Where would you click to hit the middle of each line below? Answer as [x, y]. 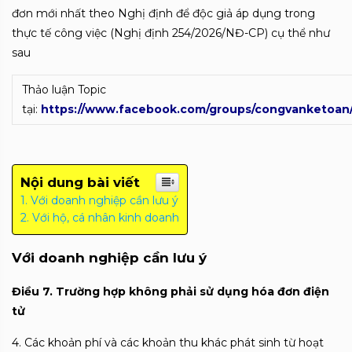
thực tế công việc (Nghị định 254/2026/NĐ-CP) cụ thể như [171, 33]
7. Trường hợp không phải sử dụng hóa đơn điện [184, 291]
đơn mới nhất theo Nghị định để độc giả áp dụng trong [163, 13]
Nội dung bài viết [80, 182]
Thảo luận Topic [64, 90]
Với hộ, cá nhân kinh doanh [106, 218]
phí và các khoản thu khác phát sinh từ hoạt [203, 343]
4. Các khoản [47, 343]
